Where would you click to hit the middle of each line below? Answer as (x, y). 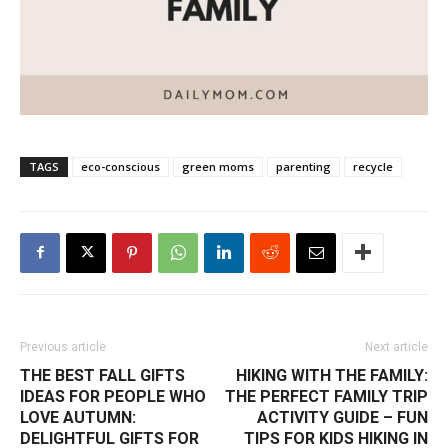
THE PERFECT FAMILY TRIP (326, 396)
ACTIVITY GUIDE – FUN (342, 417)
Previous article (63, 346)
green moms (218, 166)
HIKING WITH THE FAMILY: (332, 375)
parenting (303, 166)
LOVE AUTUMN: (78, 417)
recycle (373, 166)
